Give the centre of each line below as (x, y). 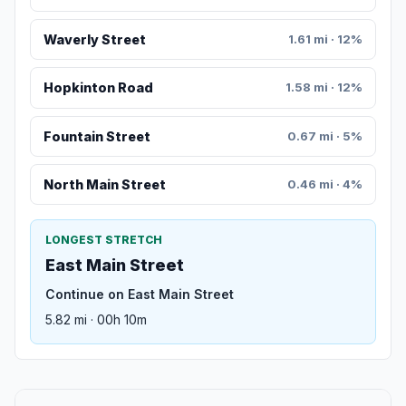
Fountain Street (97, 136)
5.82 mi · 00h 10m (96, 320)
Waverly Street (94, 40)
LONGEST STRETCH (104, 240)
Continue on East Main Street (140, 295)
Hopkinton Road (98, 88)
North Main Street (104, 185)
